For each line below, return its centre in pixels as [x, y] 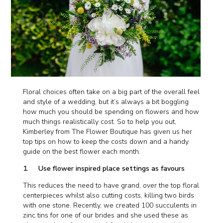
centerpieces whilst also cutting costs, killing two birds [109, 196]
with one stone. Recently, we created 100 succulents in [110, 206]
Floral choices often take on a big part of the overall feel [111, 92]
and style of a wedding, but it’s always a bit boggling [106, 102]
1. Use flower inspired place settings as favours [104, 169]
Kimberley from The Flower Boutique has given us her [108, 132]
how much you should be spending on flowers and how [111, 112]
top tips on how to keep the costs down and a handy [106, 142]
